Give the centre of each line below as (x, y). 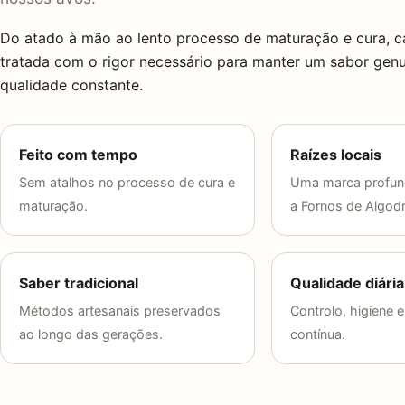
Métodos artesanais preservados (120, 311)
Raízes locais (336, 155)
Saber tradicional (79, 283)
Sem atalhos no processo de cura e (127, 183)
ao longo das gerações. (91, 334)
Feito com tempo (78, 155)
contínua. (318, 334)
